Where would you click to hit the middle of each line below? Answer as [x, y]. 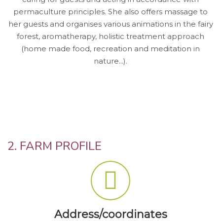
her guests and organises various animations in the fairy [110, 24]
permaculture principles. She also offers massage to [110, 11]
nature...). [110, 61]
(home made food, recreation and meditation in [110, 48]
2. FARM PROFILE [55, 146]
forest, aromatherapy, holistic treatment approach [110, 36]
